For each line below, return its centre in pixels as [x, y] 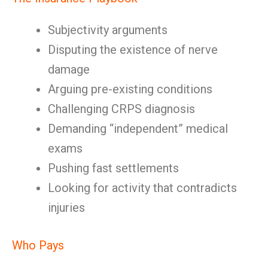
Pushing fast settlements [113, 168]
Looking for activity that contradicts [142, 188]
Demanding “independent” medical [138, 129]
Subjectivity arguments [108, 30]
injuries [66, 208]
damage [69, 69]
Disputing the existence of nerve [133, 50]
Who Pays [38, 245]
